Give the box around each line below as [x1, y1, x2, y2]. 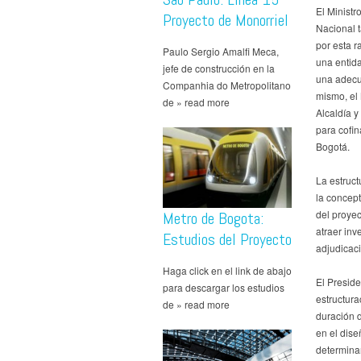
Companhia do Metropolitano [163, 77, 291, 92]
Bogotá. [316, 139, 350, 153]
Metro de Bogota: [163, 207, 263, 229]
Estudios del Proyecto [163, 228, 292, 250]
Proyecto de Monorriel [163, 9, 288, 31]
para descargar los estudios [163, 280, 284, 294]
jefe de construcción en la [163, 60, 275, 75]
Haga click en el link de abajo [163, 263, 292, 277]
